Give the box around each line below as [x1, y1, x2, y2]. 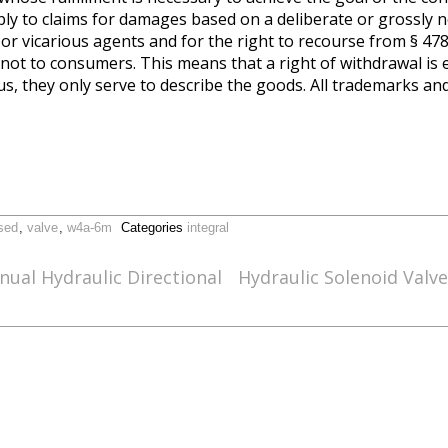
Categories [121, 220, 187, 235]
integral [187, 220, 229, 235]
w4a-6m [67, 220, 112, 235]
